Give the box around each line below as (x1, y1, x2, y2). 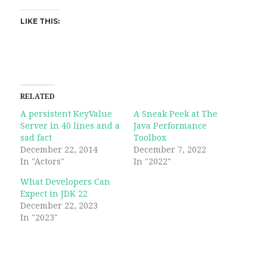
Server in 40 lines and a (20, 121, 120, 131)
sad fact (20, 133, 52, 143)
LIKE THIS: (20, 17, 60, 26)
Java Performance (133, 121, 207, 131)
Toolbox (133, 133, 166, 143)
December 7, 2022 (133, 145, 206, 155)
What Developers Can (20, 177, 110, 187)
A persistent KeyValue (20, 109, 112, 119)
